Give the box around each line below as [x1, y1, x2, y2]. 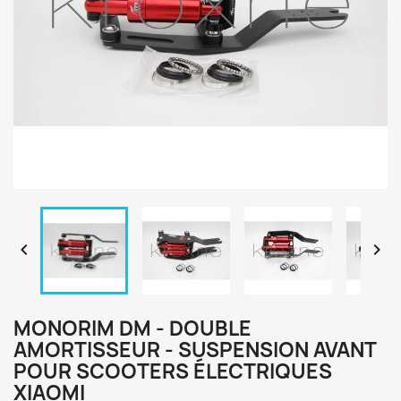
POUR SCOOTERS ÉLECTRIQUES [13, 358, 332, 385]
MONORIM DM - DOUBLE [13, 315, 252, 342]
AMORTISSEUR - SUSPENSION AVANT [13, 337, 376, 363]
